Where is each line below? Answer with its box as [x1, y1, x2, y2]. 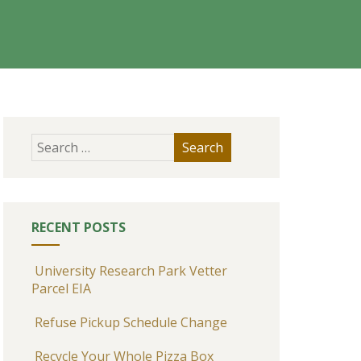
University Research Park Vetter [34, 262, 227, 280]
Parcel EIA [31, 280, 91, 297]
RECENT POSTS [31, 218, 126, 236]
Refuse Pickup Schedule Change [34, 313, 227, 331]
